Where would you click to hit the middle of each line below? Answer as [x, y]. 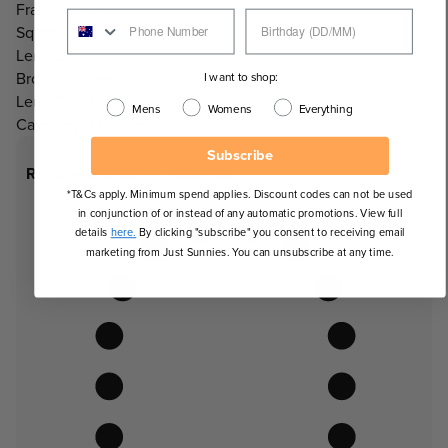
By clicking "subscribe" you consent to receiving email [271, 232]
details [92, 232]
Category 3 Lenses [81, 125]
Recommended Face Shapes [129, 174]
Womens [229, 108]
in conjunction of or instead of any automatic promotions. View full [240, 213]
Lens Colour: [60, 56]
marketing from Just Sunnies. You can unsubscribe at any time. [240, 251]
